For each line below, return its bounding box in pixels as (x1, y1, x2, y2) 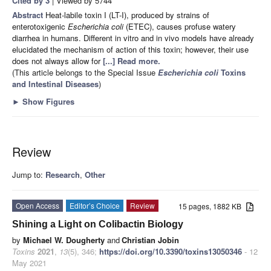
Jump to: (12, 168, 45, 180)
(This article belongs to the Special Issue (12, 66, 158, 78)
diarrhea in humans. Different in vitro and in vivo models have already (12, 31, 254, 44)
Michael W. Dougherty (23, 233, 105, 246)
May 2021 (12, 256, 47, 269)
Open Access (16, 200, 59, 211)
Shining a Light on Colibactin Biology (12, 218, 183, 229)
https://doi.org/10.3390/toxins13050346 (99, 245, 242, 257)
